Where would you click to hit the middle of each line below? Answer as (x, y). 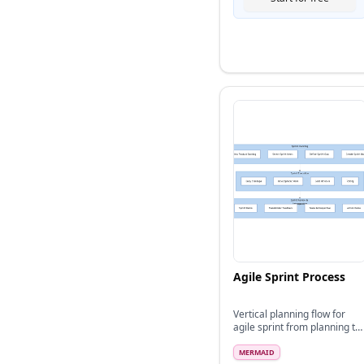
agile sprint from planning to (297, 327)
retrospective (263, 340)
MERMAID (257, 352)
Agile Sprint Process (289, 277)
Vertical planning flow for (289, 314)
